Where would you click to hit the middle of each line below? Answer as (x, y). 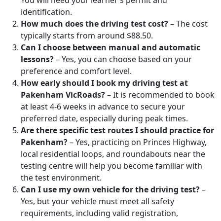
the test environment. (61, 178)
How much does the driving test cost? (94, 24)
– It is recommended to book (160, 95)
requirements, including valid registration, (99, 213)
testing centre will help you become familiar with (111, 166)
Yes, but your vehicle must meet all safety (97, 202)
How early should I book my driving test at (104, 83)
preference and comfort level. (76, 71)
